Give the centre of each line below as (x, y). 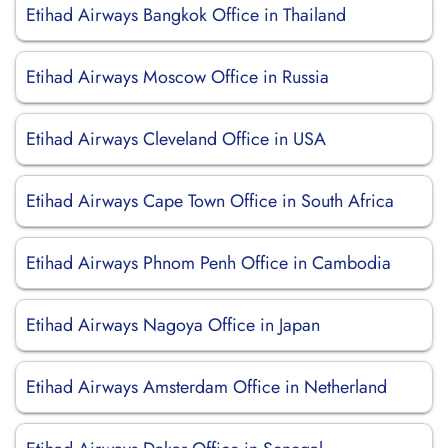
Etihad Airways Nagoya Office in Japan (173, 325)
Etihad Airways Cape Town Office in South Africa (210, 201)
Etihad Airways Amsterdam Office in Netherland (206, 387)
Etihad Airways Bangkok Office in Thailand (186, 15)
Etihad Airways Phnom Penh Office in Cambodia (208, 263)
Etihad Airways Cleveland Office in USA (176, 139)
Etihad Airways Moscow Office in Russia (177, 77)
